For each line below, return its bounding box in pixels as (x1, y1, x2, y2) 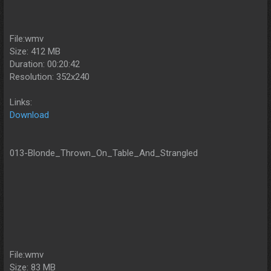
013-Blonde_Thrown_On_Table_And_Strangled (10, 147, 198, 158)
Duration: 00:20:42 (10, 58, 80, 70)
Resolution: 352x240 (10, 71, 90, 82)
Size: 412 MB (10, 45, 60, 57)
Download (10, 109, 49, 120)
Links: (10, 96, 32, 108)
